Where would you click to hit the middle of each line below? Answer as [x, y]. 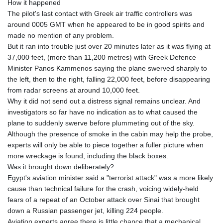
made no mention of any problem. [61, 35]
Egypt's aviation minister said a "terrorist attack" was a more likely [110, 177]
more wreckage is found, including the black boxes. [88, 156]
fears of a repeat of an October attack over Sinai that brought [104, 199]
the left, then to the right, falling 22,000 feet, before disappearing [109, 79]
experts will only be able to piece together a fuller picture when [106, 145]
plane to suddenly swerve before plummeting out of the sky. [101, 123]
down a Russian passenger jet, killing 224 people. [85, 210]
